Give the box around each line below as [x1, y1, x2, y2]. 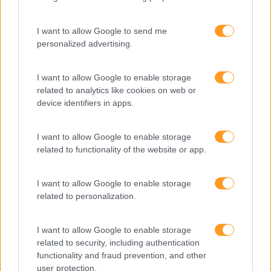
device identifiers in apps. [37, 97, 134, 108]
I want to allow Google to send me [37, 25, 167, 36]
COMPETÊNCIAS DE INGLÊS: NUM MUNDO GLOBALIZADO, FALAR [14, 233, 257, 243]
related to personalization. [37, 191, 136, 201]
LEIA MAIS [28, 22, 75, 34]
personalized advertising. [37, 38, 132, 48]
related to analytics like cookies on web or [37, 85, 196, 95]
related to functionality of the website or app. [37, 144, 206, 154]
